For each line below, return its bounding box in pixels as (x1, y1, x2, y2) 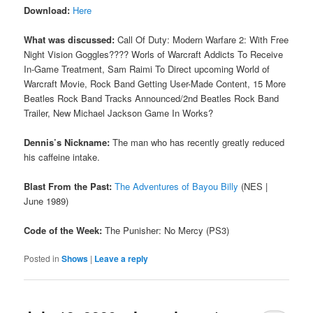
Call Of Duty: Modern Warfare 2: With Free (115, 32, 289, 46)
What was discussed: (24, 32, 115, 46)
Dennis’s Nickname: (24, 135, 110, 149)
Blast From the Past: (24, 180, 112, 194)
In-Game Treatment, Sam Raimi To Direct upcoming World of (24, 61, 270, 75)
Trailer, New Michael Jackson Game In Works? (24, 105, 214, 119)
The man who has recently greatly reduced (110, 135, 285, 149)
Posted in (24, 252, 60, 265)
